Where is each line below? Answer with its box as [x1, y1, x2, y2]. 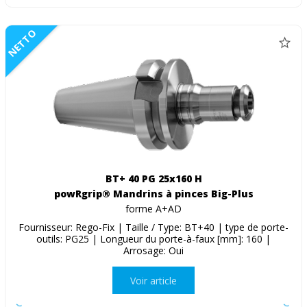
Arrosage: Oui [123, 244, 184, 258]
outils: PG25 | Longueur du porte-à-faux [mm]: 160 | [36, 232, 271, 246]
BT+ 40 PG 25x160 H [105, 172, 202, 186]
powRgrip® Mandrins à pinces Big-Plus [53, 187, 254, 201]
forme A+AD [125, 202, 182, 216]
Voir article [130, 273, 177, 287]
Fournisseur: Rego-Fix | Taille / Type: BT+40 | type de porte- [19, 221, 288, 234]
